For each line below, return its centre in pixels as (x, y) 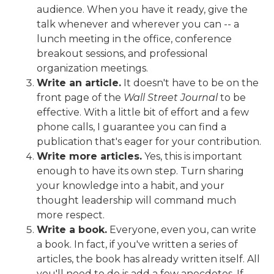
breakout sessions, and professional (122, 54)
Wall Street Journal (171, 98)
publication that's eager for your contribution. (149, 142)
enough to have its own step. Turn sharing (140, 171)
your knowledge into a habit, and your (131, 186)
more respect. (71, 215)
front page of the (80, 98)
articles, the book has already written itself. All (148, 259)
